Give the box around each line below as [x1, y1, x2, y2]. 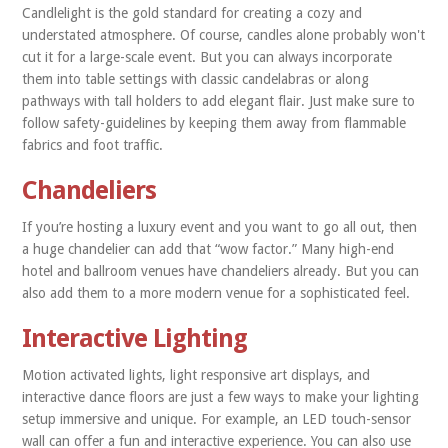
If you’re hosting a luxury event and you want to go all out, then [22, 219, 418, 235]
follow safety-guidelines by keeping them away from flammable [22, 115, 407, 131]
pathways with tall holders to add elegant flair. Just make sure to [22, 93, 416, 109]
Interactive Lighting [22, 324, 248, 353]
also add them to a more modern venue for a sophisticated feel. [22, 285, 411, 301]
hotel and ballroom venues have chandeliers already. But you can [22, 263, 420, 279]
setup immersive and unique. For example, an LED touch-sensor [22, 411, 412, 427]
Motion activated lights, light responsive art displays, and [22, 367, 371, 383]
